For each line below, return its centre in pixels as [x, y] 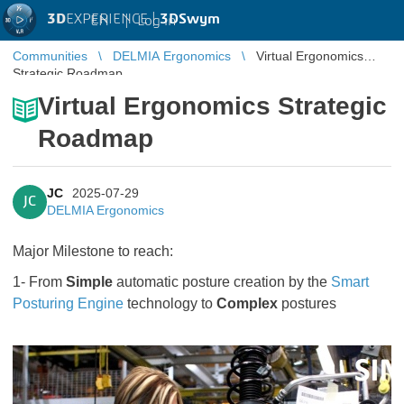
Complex [247, 303]
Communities [50, 56]
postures [307, 303]
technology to [170, 303]
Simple [89, 282]
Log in [156, 20]
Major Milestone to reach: [93, 251]
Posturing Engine [68, 303]
